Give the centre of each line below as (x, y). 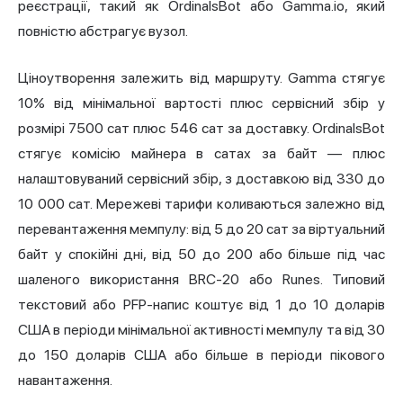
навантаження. (65, 381)
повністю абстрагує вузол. (103, 31)
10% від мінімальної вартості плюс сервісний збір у (201, 103)
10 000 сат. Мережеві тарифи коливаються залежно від (201, 204)
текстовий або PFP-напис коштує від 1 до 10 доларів (201, 305)
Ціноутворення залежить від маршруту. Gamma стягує (201, 78)
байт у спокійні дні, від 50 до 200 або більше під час (201, 255)
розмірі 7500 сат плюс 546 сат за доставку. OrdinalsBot (201, 129)
